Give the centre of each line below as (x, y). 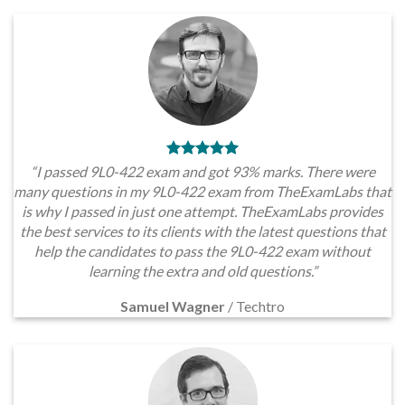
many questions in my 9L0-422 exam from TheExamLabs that (202, 191)
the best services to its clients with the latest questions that (202, 231)
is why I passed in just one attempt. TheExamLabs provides (202, 211)
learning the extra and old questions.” (202, 270)
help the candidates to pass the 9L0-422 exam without (202, 250)
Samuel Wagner (174, 306)
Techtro (260, 306)
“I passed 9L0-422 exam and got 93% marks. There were (202, 171)
